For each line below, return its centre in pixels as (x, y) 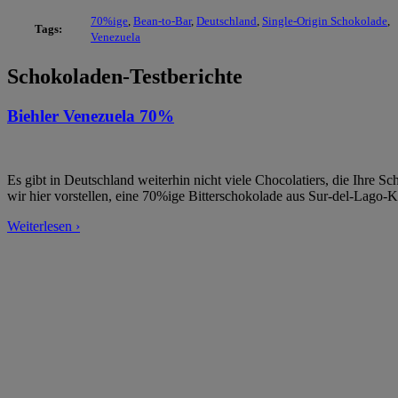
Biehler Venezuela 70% (91, 115)
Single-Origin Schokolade (325, 20)
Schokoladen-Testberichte (125, 76)
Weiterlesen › (44, 227)
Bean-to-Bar (162, 20)
